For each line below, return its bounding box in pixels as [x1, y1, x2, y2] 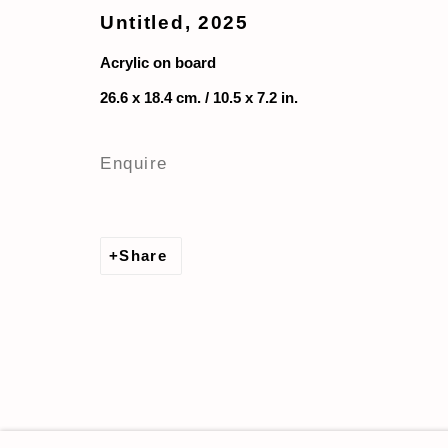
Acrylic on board [100, 54, 216, 71]
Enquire [100, 152, 168, 173]
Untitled [100, 11, 185, 33]
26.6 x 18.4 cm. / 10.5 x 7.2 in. [100, 89, 298, 106]
